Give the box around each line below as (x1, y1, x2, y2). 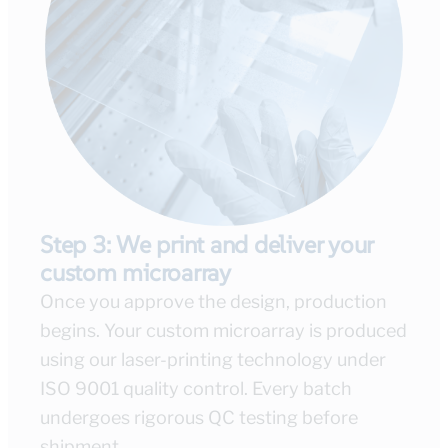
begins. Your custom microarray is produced (40, 320, 407, 342)
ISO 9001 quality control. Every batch (40, 378, 352, 400)
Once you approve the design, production (40, 291, 387, 313)
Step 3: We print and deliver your (40, 229, 374, 261)
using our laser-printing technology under (40, 349, 386, 371)
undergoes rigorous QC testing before (40, 407, 358, 429)
